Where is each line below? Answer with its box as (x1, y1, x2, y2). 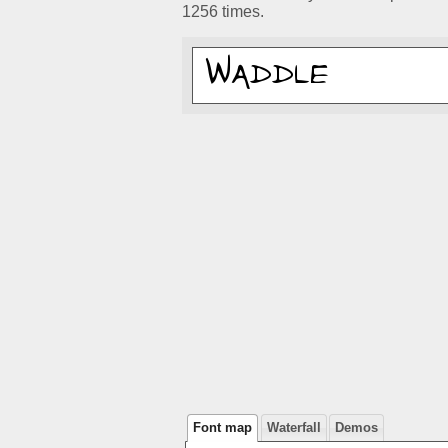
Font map (193, 420, 253, 436)
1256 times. (182, 3, 264, 21)
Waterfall (266, 420, 321, 436)
